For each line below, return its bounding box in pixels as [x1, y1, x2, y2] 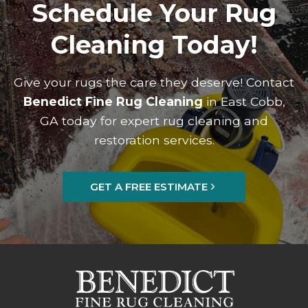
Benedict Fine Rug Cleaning [23, 93, 203, 109]
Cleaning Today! [50, 29, 258, 60]
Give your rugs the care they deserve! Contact [14, 74, 294, 89]
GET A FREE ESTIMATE [90, 179, 208, 193]
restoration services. [93, 132, 214, 147]
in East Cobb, [202, 93, 285, 109]
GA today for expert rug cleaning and [40, 113, 268, 128]
